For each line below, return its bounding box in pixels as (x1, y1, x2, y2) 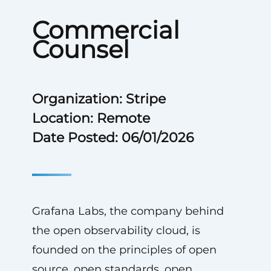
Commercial (31, 15, 180, 45)
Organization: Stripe (31, 91, 166, 107)
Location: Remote (31, 110, 150, 126)
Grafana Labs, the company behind (31, 204, 224, 218)
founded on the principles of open (31, 243, 217, 256)
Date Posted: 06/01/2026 (31, 129, 194, 146)
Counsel (31, 34, 129, 64)
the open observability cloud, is (31, 224, 200, 237)
